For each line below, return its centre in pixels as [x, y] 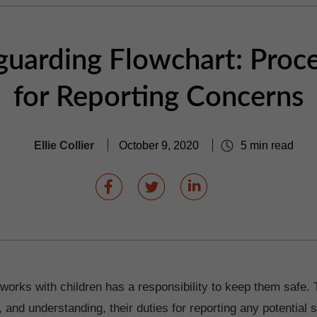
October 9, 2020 [160, 145]
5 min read [266, 145]
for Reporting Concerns [158, 98]
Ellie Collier [64, 145]
